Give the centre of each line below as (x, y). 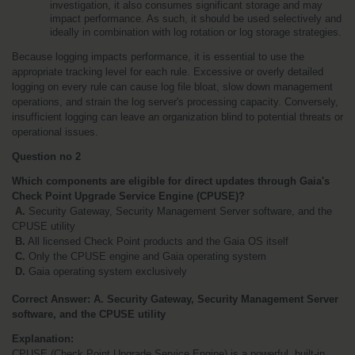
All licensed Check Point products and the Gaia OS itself (157, 241)
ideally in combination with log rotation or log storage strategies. (196, 32)
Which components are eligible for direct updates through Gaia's (171, 181)
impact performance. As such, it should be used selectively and (196, 18)
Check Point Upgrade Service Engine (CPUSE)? (128, 196)
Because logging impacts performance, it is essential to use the (158, 56)
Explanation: (43, 338)
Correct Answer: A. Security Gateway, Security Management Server (175, 299)
